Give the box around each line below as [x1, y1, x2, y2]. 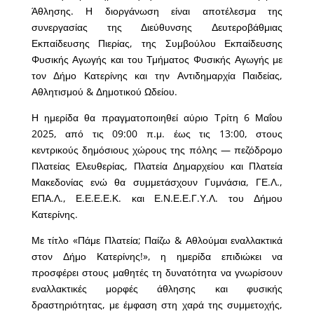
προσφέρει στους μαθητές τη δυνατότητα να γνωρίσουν [31, 266, 283, 280]
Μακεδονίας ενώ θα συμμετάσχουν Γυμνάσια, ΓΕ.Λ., [31, 175, 283, 189]
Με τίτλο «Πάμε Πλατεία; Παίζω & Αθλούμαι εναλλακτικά [31, 233, 283, 247]
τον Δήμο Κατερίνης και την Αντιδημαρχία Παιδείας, [31, 69, 283, 83]
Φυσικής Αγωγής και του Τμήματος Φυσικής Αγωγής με [31, 53, 283, 67]
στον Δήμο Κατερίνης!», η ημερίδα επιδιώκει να [31, 250, 283, 264]
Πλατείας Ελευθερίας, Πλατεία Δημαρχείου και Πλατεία [31, 159, 283, 173]
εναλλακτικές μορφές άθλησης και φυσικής [31, 282, 283, 296]
